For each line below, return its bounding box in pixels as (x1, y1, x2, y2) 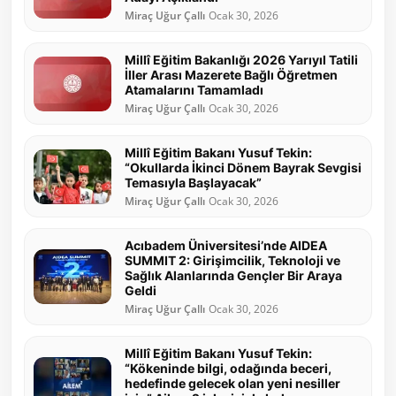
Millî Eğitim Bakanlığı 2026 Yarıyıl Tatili (125, 52, 358, 68)
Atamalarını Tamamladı (125, 82, 263, 98)
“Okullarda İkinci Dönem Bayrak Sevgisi (125, 160, 362, 176)
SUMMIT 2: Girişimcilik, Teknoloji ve (125, 253, 340, 269)
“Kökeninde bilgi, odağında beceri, (125, 361, 331, 377)
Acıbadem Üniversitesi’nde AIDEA (125, 238, 327, 254)
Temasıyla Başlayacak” (125, 175, 262, 191)
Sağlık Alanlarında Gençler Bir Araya (125, 268, 342, 284)
